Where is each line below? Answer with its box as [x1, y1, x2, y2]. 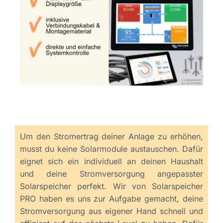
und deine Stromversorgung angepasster [20, 169, 203, 179]
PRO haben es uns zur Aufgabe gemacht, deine [20, 194, 203, 204]
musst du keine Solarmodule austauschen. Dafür [20, 144, 203, 154]
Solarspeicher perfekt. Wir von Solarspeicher [20, 181, 203, 192]
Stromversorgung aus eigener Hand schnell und [20, 206, 203, 217]
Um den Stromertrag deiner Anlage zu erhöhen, [20, 131, 203, 142]
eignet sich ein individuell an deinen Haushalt [20, 156, 203, 167]
